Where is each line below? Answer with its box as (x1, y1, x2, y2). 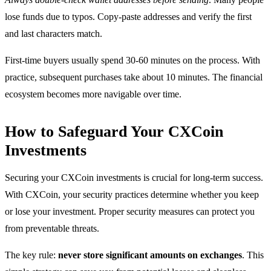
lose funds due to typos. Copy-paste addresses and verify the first (5, 11, 252, 22)
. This (242, 250, 264, 261)
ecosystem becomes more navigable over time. (5, 89, 181, 100)
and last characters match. (5, 28, 102, 39)
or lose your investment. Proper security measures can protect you (5, 206, 255, 217)
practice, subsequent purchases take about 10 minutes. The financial (5, 72, 263, 83)
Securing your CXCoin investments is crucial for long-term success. (5, 172, 263, 183)
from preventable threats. (5, 223, 99, 234)
